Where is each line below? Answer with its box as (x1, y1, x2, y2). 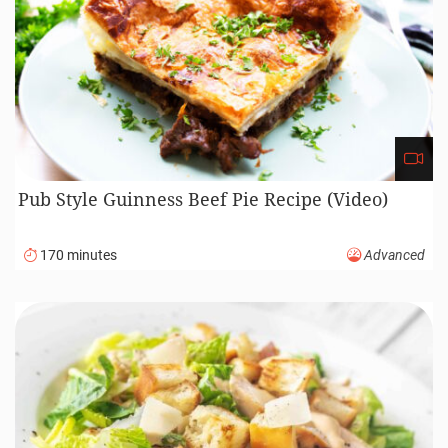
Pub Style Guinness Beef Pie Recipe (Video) (18, 186, 389, 211)
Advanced (361, 247, 425, 265)
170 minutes (37, 247, 117, 265)
